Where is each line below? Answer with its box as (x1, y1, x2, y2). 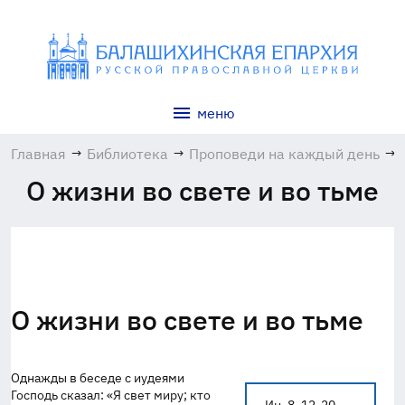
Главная (11, 145, 66, 163)
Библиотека (87, 145, 168, 163)
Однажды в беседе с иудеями (11, 370, 184, 386)
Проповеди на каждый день (189, 145, 380, 163)
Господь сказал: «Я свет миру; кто (11, 387, 211, 403)
